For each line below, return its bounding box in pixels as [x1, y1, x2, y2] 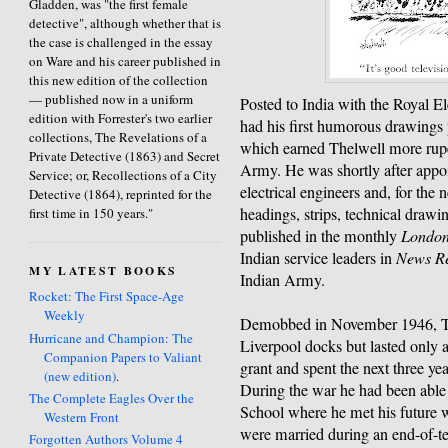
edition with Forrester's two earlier [29, 108, 213, 127]
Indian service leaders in [240, 247, 397, 270]
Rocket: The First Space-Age [29, 287, 185, 306]
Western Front [44, 407, 120, 426]
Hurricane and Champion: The [29, 328, 194, 347]
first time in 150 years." [29, 203, 154, 222]
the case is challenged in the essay [29, 32, 214, 51]
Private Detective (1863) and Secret [29, 146, 221, 165]
